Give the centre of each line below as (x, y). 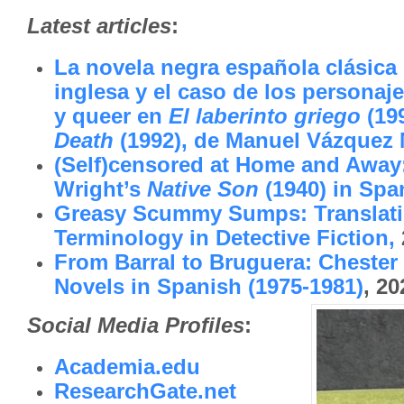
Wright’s (101, 189)
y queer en (111, 116)
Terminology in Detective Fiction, (225, 238)
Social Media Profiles (136, 326)
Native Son (203, 189)
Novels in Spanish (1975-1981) (209, 287)
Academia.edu (127, 367)
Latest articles (99, 26)
